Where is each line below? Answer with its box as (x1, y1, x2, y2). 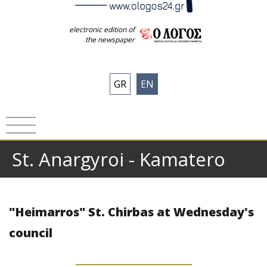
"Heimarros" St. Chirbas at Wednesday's (9, 204, 254, 220)
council (9, 225, 52, 241)
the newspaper (85, 35, 135, 45)
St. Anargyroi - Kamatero (12, 147, 225, 172)
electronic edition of (69, 24, 135, 35)
